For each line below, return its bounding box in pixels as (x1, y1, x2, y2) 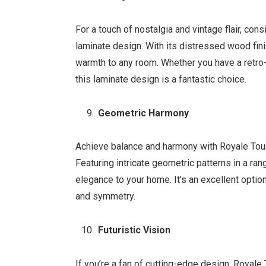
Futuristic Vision (98, 224, 171, 236)
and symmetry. (75, 191, 136, 202)
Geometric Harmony (98, 107, 189, 119)
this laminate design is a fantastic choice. (75, 73, 247, 85)
